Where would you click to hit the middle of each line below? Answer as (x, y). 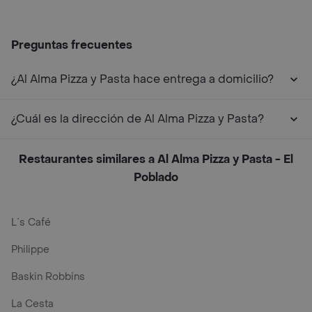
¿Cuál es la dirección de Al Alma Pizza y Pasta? (138, 118)
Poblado (156, 177)
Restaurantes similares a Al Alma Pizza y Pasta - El (156, 159)
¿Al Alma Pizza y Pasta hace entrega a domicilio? (142, 79)
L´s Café (31, 222)
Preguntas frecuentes (72, 45)
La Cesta (32, 304)
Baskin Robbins (48, 276)
